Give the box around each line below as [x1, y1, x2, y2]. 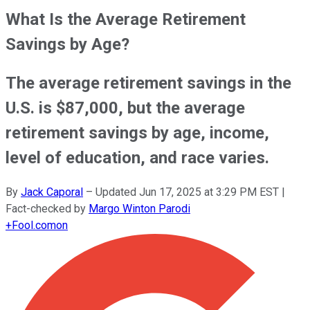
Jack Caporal [21, 185, 83, 199]
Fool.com [12, 218, 56, 232]
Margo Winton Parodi [89, 201, 190, 215]
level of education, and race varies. [6, 147, 269, 167]
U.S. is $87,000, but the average [6, 98, 245, 118]
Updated [95, 185, 139, 199]
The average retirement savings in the [6, 73, 291, 93]
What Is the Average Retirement [6, 9, 246, 29]
